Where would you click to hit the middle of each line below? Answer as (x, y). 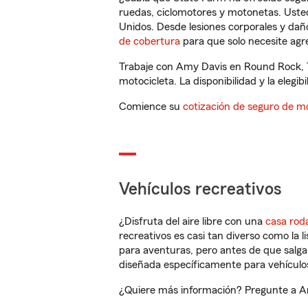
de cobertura (150, 41)
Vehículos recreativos (200, 189)
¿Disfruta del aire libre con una (192, 221)
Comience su (151, 107)
